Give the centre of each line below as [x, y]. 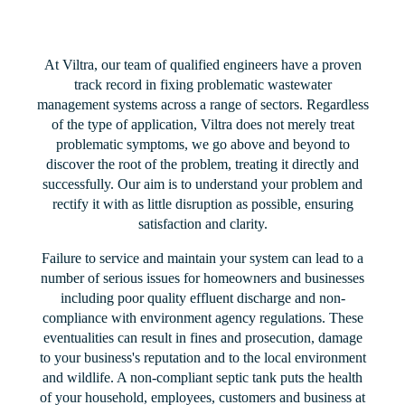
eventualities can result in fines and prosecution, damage [202, 338]
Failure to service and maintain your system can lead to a [202, 258]
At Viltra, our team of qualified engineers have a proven [202, 65]
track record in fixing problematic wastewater [202, 85]
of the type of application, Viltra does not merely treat [202, 124]
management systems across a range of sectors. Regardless [202, 104]
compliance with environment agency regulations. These [202, 318]
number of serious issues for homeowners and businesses [202, 278]
